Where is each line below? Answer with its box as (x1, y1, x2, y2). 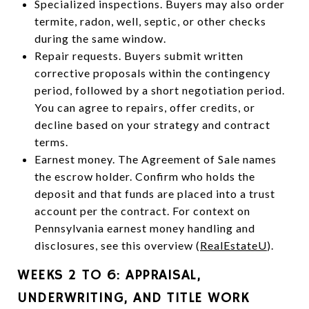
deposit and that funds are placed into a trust (34, 186, 275, 200)
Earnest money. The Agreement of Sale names (34, 152, 277, 166)
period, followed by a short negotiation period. (34, 83, 285, 97)
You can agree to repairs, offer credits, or (34, 100, 255, 114)
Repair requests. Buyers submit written (34, 48, 243, 62)
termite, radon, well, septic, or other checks (34, 14, 266, 28)
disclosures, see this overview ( (34, 238, 200, 252)
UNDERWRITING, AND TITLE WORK (17, 288, 249, 307)
